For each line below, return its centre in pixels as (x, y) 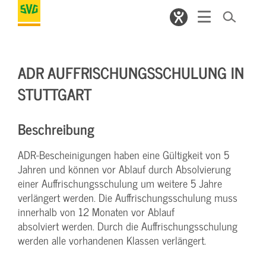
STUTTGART (55, 94)
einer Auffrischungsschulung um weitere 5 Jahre (120, 183)
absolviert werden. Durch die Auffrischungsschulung (128, 226)
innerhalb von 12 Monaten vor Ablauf (96, 212)
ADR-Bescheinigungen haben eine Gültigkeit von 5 (123, 155)
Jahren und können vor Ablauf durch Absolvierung (124, 169)
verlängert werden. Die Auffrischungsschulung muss (128, 197)
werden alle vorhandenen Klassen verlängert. (112, 240)
